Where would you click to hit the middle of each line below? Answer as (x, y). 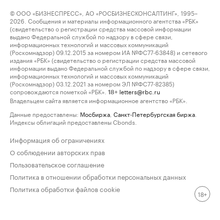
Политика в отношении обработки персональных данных (98, 176)
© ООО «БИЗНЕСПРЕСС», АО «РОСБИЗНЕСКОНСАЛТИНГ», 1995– (104, 13)
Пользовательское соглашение (57, 164)
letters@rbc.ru (140, 91)
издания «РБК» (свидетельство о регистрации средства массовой (103, 60)
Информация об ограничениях (57, 139)
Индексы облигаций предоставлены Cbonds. (73, 122)
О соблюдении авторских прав (57, 152)
